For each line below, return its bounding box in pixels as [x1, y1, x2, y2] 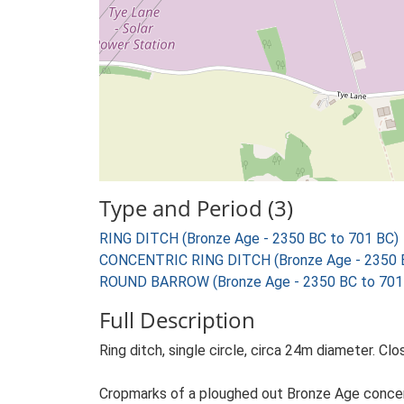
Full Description [99, 305, 255, 335]
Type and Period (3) [99, 193, 293, 223]
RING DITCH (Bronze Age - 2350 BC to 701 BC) [99, 230, 399, 247]
